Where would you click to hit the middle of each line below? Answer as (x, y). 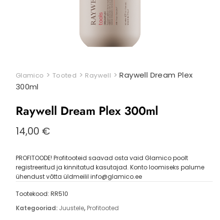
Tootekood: (33, 194)
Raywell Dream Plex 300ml (87, 111)
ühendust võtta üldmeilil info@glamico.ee (79, 177)
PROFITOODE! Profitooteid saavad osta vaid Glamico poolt (102, 158)
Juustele (71, 208)
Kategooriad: (37, 208)
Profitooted (103, 208)
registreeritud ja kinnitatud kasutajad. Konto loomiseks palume (110, 167)
